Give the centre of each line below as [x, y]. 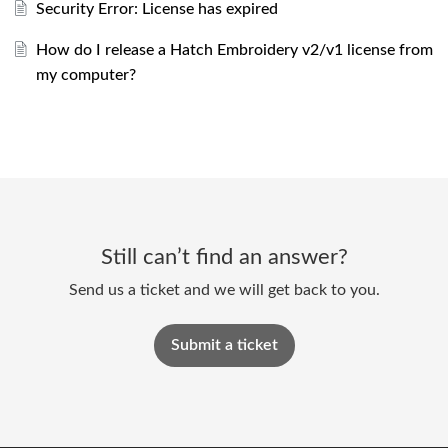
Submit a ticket [224, 344]
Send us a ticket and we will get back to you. [224, 289]
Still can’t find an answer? [224, 256]
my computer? [85, 74]
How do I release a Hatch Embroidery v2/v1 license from [234, 49]
